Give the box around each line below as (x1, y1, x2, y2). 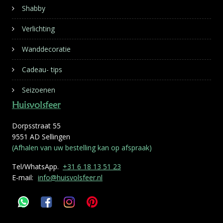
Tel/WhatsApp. (11, 162, 63, 171)
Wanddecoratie (21, 44, 71, 54)
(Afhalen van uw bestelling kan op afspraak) (11, 143, 152, 152)
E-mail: (11, 173, 35, 182)
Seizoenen (21, 85, 55, 95)
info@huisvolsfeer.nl (37, 173, 103, 182)
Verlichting (21, 24, 55, 33)
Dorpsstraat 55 (11, 121, 61, 130)
